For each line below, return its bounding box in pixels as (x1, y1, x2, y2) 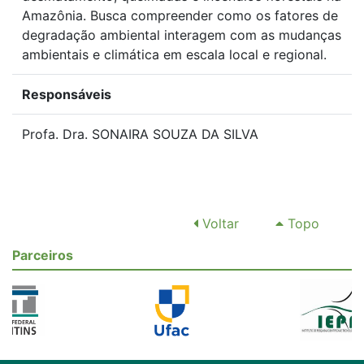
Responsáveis (22, 86, 111, 102)
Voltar (198, 215, 239, 232)
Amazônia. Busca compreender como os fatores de (22, 7, 338, 24)
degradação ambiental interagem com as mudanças (22, 27, 341, 43)
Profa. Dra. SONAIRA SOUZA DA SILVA (22, 126, 258, 142)
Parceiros (12, 247, 73, 263)
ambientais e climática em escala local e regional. (22, 46, 327, 63)
